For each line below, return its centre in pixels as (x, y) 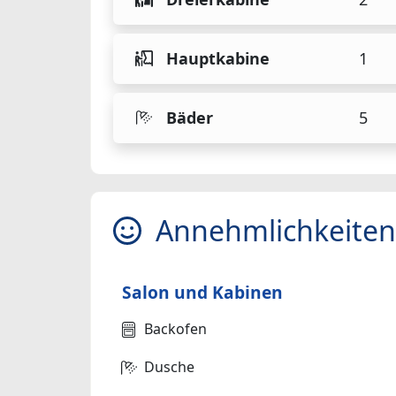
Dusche (169, 367)
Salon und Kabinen (202, 293)
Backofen (175, 329)
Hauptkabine (218, 59)
